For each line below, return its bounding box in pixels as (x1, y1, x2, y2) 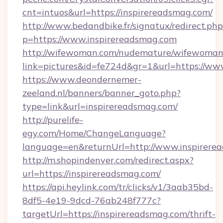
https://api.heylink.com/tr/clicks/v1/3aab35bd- (22, 181, 213, 193)
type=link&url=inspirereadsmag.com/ (22, 101, 178, 112)
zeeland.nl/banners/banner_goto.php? (22, 87, 181, 99)
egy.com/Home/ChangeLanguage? (22, 127, 166, 139)
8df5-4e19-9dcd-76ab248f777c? (22, 195, 161, 206)
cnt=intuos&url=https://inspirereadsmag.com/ (22, 6, 213, 18)
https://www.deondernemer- (22, 74, 141, 85)
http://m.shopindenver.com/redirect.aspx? (22, 154, 194, 166)
